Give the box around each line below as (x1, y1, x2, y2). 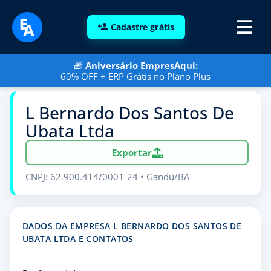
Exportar (111, 146, 152, 158)
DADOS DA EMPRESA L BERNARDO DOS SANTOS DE (22, 220, 242, 232)
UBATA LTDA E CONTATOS (22, 233, 134, 244)
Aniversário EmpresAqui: (85, 59, 198, 71)
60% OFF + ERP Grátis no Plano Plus (60, 70, 211, 82)
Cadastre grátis (110, 21, 174, 33)
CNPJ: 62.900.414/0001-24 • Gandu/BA (25, 171, 189, 183)
